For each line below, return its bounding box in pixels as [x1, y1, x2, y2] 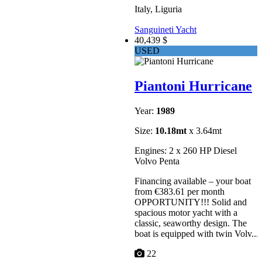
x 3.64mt [187, 126, 222, 136]
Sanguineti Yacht [135, 25, 196, 35]
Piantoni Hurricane [135, 78, 252, 94]
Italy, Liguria [135, 4, 182, 15]
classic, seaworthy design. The [135, 218, 247, 229]
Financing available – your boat [135, 176, 251, 187]
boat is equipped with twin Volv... [135, 229, 258, 239]
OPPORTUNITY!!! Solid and [135, 197, 247, 208]
